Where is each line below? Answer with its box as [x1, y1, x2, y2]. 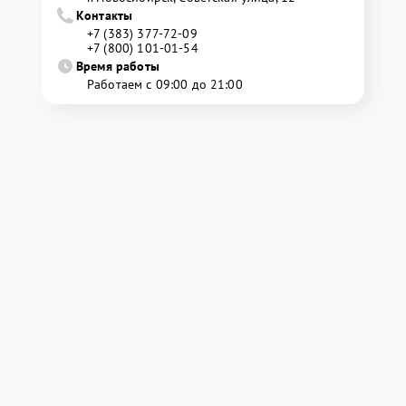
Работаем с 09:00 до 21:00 [87, 75, 243, 92]
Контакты [76, 6, 133, 24]
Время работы [76, 57, 159, 74]
